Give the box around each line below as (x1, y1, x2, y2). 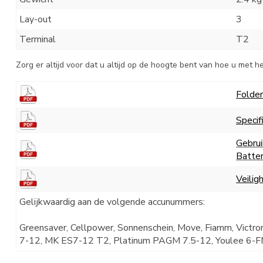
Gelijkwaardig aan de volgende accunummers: (19, 195, 205, 208)
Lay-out (19, 12, 52, 26)
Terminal (19, 32, 56, 46)
